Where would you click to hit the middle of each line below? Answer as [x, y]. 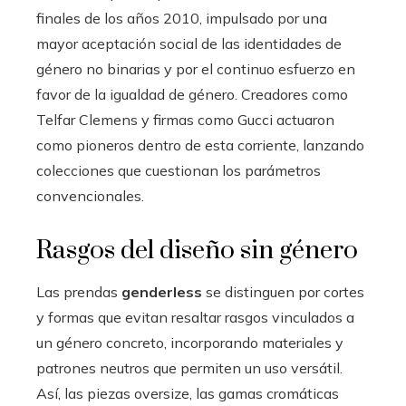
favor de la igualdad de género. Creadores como [192, 94]
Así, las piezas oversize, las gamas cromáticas [188, 393]
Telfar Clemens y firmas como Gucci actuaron [185, 119]
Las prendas [79, 291]
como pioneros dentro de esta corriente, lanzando [200, 145]
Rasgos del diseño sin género [197, 250]
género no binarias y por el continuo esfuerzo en [196, 68]
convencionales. [90, 195]
